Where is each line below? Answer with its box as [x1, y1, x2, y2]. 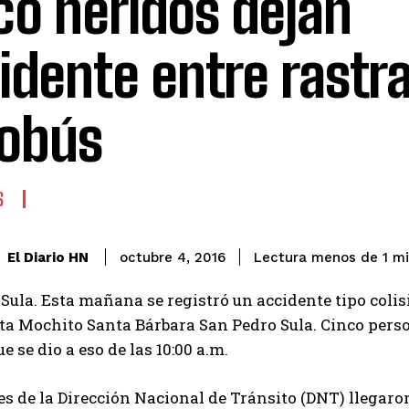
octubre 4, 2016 [120, 249, 225, 267]
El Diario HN [7, 248, 89, 266]
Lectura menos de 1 [254, 249, 388, 267]
